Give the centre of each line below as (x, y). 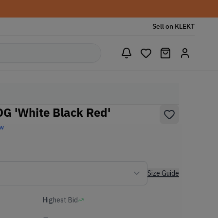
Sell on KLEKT (173, 26)
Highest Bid (60, 200)
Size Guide (163, 173)
